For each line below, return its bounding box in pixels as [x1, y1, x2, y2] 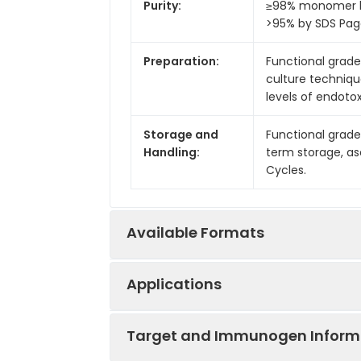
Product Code [143, 305, 222, 322]
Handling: [143, 143, 200, 160]
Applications [127, 273, 222, 294]
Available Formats [127, 222, 264, 243]
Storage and [143, 126, 218, 143]
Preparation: [143, 52, 219, 69]
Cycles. [266, 161, 306, 178]
